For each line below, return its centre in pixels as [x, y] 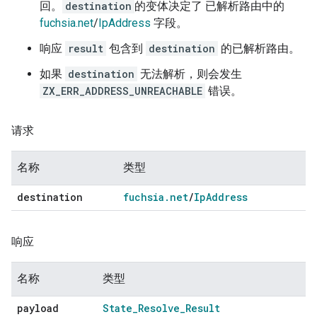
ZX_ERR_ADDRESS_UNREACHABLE [122, 91]
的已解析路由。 [259, 49]
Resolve [159, 309]
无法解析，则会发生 [190, 74]
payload [38, 309]
